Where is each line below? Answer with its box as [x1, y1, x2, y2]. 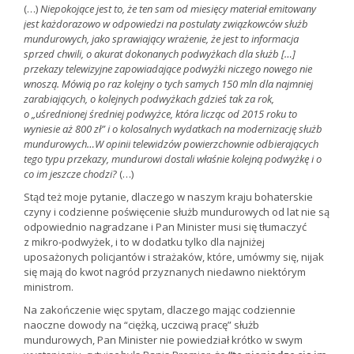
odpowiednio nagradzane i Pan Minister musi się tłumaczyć [24, 220, 307, 235]
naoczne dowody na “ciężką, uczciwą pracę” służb [24, 318, 259, 333]
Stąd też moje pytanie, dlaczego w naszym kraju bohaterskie [24, 190, 313, 205]
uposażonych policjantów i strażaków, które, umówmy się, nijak [24, 250, 324, 265]
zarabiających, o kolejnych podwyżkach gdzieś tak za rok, [24, 92, 274, 107]
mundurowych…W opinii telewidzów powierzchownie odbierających [24, 137, 318, 152]
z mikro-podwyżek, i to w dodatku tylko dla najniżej [24, 235, 265, 250]
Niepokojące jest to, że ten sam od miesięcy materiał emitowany [40, 2, 316, 17]
